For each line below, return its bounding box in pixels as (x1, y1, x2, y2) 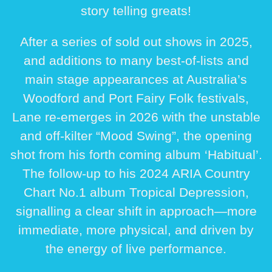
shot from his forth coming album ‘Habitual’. (10, 148, 262, 162)
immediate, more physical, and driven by (18, 223, 254, 237)
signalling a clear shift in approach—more (15, 204, 257, 219)
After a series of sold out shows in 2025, (19, 35, 253, 49)
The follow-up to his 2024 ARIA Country (22, 166, 250, 181)
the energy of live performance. (46, 242, 226, 256)
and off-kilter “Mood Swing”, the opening (20, 129, 252, 143)
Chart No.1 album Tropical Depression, (23, 185, 249, 200)
